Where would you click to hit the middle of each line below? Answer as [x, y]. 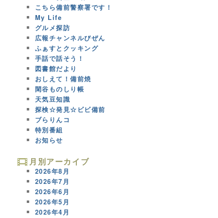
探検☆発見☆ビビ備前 [70, 109]
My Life [48, 18]
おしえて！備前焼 [63, 79]
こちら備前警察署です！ [74, 7]
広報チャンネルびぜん [70, 38]
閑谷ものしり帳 [60, 89]
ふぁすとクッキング [67, 48]
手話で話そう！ [60, 58]
